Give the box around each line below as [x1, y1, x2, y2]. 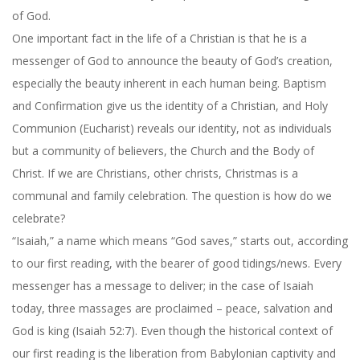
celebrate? [12, 210, 65, 226]
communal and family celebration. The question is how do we [12, 187, 332, 203]
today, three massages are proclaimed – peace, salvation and [12, 300, 333, 316]
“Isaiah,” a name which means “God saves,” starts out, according [12, 232, 348, 248]
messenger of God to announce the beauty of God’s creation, [12, 52, 333, 68]
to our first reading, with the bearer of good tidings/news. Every [12, 255, 342, 271]
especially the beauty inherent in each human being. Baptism [12, 75, 326, 91]
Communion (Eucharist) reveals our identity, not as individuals [12, 120, 332, 136]
